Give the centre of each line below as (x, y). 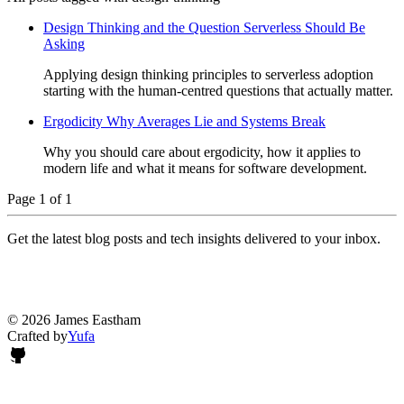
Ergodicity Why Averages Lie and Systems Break (184, 121)
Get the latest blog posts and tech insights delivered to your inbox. (194, 238)
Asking (64, 43)
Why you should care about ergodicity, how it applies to (202, 151)
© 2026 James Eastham (74, 319)
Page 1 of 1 (40, 198)
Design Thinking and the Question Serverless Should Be (204, 27)
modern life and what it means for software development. (205, 168)
